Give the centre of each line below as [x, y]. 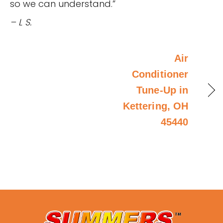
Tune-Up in [162, 90]
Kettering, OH [155, 106]
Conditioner [160, 74]
